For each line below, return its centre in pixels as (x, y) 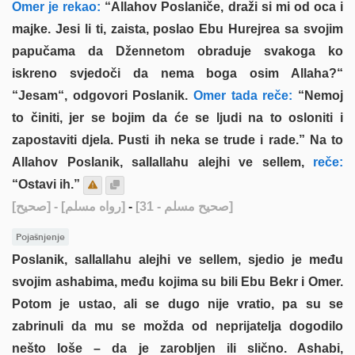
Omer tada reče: (240, 95)
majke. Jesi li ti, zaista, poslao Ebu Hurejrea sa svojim (177, 29)
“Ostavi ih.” (46, 184)
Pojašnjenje (40, 237)
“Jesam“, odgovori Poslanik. (100, 95)
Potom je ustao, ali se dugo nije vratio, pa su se (177, 303)
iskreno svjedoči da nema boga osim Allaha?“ (177, 73)
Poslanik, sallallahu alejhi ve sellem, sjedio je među (177, 259)
